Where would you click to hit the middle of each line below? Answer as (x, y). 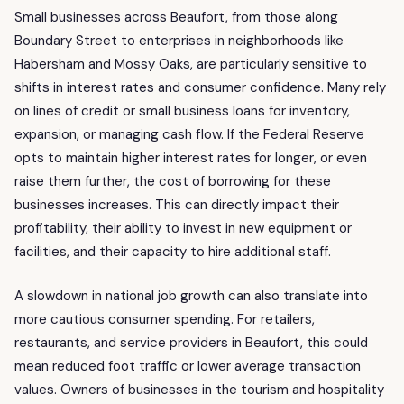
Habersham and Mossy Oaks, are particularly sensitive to (191, 64)
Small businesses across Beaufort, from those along (176, 18)
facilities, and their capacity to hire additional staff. (173, 252)
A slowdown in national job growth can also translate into (191, 295)
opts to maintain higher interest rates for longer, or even (191, 158)
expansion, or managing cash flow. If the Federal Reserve (189, 135)
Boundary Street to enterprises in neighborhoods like (179, 41)
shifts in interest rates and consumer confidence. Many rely (200, 88)
